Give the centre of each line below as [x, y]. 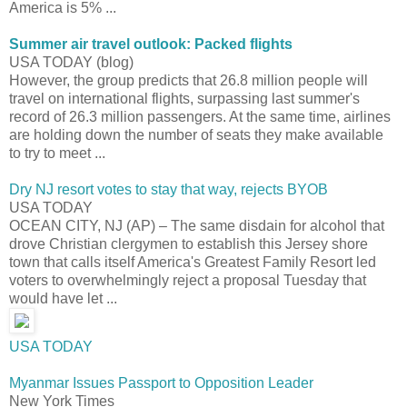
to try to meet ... [57, 153]
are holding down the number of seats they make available [196, 134]
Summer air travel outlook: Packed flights [151, 44]
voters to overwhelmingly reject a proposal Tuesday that [188, 280]
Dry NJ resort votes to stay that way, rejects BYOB [169, 189]
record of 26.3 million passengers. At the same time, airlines [200, 116]
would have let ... [63, 298]
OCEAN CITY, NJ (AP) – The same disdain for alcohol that [197, 225]
